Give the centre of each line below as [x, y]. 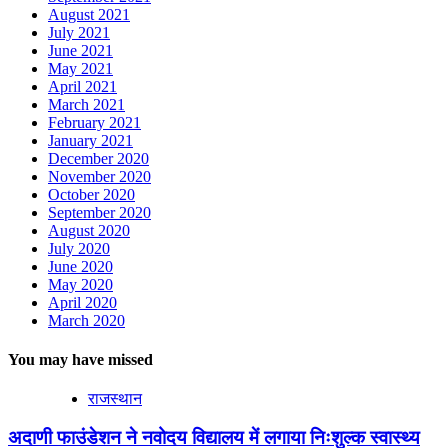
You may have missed [80, 359]
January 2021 [90, 140]
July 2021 [79, 32]
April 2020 [82, 302]
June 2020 [80, 266]
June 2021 [80, 50]
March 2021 [86, 104]
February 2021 [94, 122]
